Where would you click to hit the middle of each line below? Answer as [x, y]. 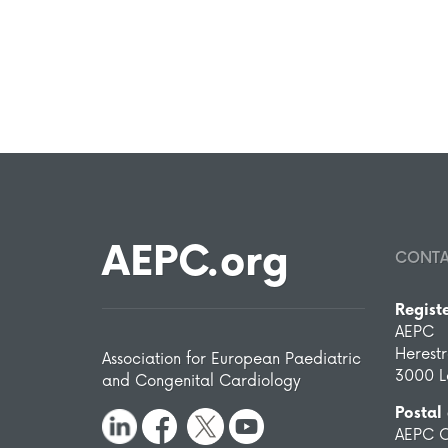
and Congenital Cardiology [201, 382]
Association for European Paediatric [231, 360]
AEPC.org [195, 263]
